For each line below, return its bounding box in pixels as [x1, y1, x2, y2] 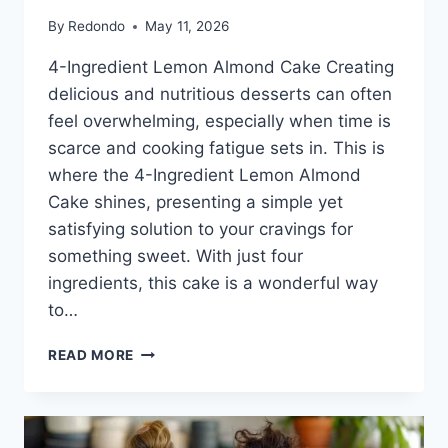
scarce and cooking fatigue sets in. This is [48, 138, 385, 159]
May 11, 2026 [145, 18, 230, 35]
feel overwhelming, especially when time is [48, 111, 391, 132]
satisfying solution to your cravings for [48, 219, 353, 240]
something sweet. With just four [48, 246, 303, 267]
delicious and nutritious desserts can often [48, 84, 392, 105]
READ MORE [48, 347, 135, 364]
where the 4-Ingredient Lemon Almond [48, 165, 361, 186]
